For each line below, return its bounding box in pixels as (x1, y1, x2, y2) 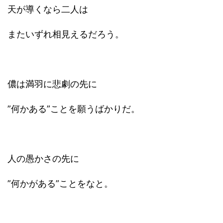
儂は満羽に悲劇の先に (7, 79, 97, 89)
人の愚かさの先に (7, 153, 79, 164)
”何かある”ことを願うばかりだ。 (7, 104, 140, 114)
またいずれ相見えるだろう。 (7, 29, 124, 39)
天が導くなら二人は (7, 4, 88, 14)
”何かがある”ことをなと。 (7, 178, 113, 189)
